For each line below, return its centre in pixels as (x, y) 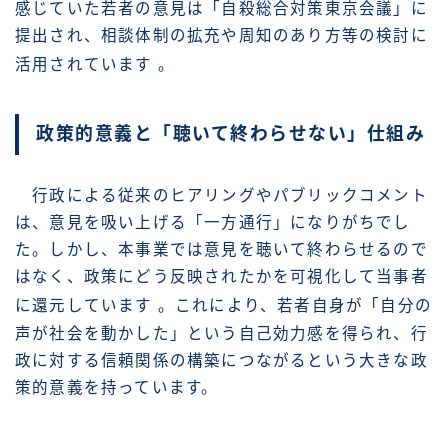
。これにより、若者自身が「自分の (295, 306)
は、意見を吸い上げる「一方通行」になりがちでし (213, 223)
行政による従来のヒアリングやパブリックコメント (221, 196)
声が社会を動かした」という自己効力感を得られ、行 (221, 333)
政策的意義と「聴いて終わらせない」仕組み (230, 134)
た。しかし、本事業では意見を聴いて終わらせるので (221, 250)
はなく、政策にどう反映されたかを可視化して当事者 (221, 277)
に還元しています (86, 306)
